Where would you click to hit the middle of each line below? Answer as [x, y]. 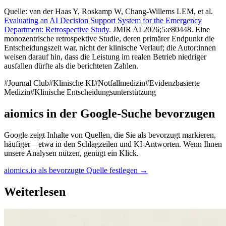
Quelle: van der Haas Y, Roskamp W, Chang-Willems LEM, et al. [108, 12]
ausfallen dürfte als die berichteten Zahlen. [71, 66]
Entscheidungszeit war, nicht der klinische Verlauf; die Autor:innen [110, 48]
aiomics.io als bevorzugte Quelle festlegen [71, 170]
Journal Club [29, 83]
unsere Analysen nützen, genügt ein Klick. [71, 153]
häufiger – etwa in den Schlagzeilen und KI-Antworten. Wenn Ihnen [113, 144]
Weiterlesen [35, 191]
